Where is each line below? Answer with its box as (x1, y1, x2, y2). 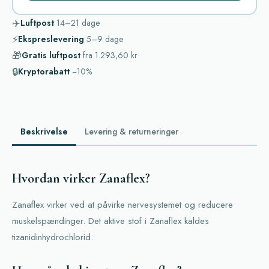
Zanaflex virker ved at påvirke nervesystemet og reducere (12, 198, 233, 212)
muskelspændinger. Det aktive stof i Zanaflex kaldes (12, 214, 209, 228)
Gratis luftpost (22, 49, 80, 61)
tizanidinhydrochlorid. (12, 231, 93, 244)
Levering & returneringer (85, 125, 178, 138)
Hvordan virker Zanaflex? (12, 171, 150, 187)
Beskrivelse (20, 125, 68, 138)
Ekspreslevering (18, 32, 84, 45)
